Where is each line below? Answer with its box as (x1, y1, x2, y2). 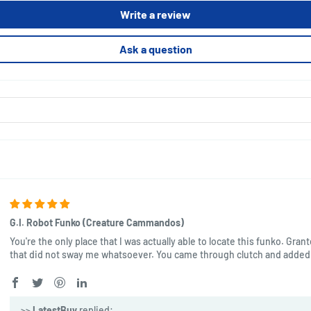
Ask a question (119, 42, 192, 56)
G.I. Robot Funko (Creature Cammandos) (9, 216, 184, 228)
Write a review (120, 7, 191, 21)
